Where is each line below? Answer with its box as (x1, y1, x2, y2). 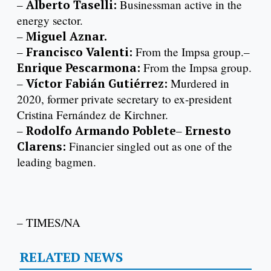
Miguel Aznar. (26, 28, 107, 44)
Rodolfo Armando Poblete (26, 123, 176, 139)
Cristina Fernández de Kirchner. (17, 107, 168, 123)
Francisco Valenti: (26, 44, 135, 60)
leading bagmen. (17, 154, 96, 170)
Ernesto (185, 123, 231, 139)
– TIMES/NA (17, 214, 80, 230)
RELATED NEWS (19, 247, 123, 266)
